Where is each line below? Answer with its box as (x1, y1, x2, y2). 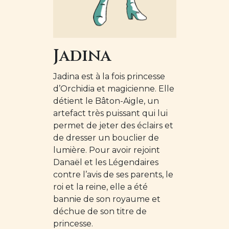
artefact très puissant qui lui (53, 108, 168, 119)
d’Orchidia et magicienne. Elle (53, 84, 174, 94)
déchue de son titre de (53, 207, 147, 217)
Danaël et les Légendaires (53, 157, 158, 168)
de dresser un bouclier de (53, 133, 159, 143)
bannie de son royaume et (53, 194, 161, 204)
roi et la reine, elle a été (53, 182, 148, 192)
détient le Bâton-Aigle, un (53, 96, 159, 106)
